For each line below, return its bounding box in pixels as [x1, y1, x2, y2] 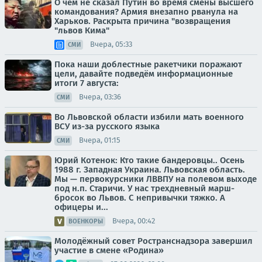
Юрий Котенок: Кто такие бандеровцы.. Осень [54, 154, 244, 166]
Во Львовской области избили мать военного [54, 111, 244, 122]
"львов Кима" [54, 25, 109, 36]
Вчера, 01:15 [79, 136, 120, 145]
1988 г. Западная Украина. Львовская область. [54, 164, 245, 175]
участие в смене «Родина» [54, 244, 164, 256]
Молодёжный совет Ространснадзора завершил [54, 235, 253, 246]
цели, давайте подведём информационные [54, 68, 233, 79]
